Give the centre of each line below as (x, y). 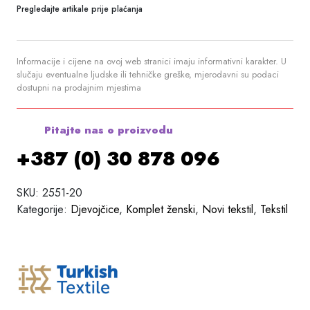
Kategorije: (44, 209)
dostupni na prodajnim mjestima (79, 87)
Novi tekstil (228, 209)
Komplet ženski (161, 209)
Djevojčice (95, 209)
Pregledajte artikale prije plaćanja (80, 9)
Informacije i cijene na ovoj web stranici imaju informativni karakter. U (152, 61)
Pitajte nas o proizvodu (107, 130)
